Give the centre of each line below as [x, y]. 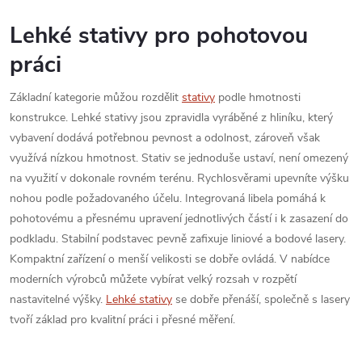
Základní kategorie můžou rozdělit [96, 97]
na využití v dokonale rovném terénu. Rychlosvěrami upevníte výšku [179, 178]
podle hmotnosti [258, 97]
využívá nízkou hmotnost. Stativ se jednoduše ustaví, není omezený [179, 158]
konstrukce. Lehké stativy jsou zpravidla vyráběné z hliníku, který [171, 118]
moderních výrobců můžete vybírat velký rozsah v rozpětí [153, 279]
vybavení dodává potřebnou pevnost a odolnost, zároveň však [165, 138]
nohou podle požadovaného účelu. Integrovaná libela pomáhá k [168, 198]
